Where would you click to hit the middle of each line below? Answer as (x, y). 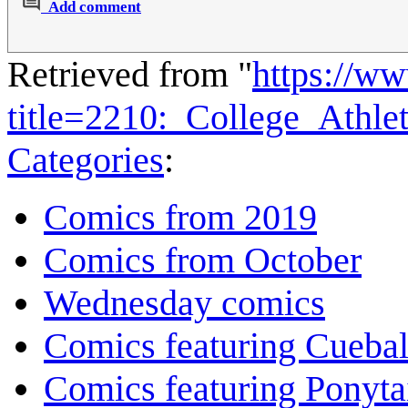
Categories (86, 160)
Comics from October (203, 260)
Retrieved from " (130, 75)
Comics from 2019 (180, 218)
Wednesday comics (184, 303)
